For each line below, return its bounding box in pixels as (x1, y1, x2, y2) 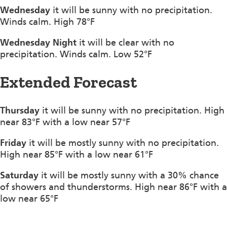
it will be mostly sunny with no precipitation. (26, 137, 219, 148)
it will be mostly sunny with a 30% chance (39, 169, 219, 181)
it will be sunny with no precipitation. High (40, 104, 224, 116)
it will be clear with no (77, 36, 174, 48)
